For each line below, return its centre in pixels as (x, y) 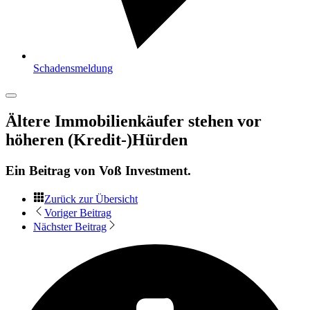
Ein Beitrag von (52, 170)
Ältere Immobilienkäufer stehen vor (134, 121)
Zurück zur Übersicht (91, 199)
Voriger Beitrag (78, 212)
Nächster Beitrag (70, 226)
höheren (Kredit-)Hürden (97, 139)
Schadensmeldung (73, 68)
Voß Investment (143, 170)
